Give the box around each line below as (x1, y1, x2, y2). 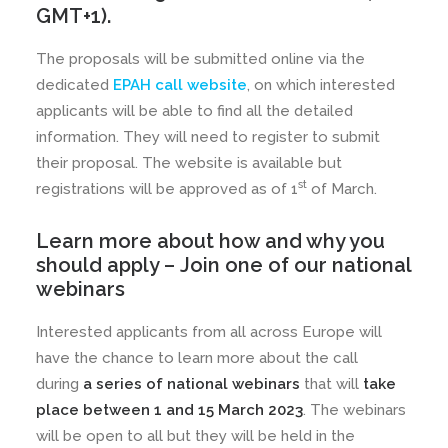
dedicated (36, 76, 113, 94)
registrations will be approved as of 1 (36, 180, 298, 198)
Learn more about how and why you (36, 229, 385, 253)
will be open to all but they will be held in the (36, 427, 355, 445)
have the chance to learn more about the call (36, 349, 358, 367)
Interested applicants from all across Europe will (36, 323, 382, 341)
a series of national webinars (83, 375, 300, 393)
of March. (307, 180, 377, 198)
